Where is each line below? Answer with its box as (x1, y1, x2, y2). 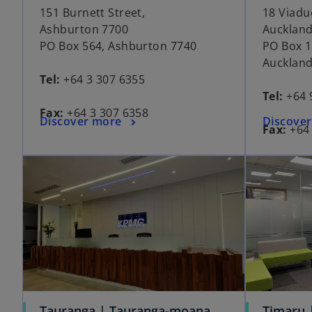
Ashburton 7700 (40, 22, 129, 38)
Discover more (40, 114, 122, 130)
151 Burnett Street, (40, 5, 146, 21)
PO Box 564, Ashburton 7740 (40, 38, 197, 54)
